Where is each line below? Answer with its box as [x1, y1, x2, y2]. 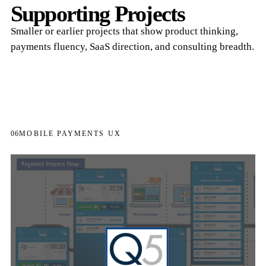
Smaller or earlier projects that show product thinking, [10, 25, 238, 37]
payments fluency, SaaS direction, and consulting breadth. [10, 40, 254, 52]
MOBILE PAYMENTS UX [19, 129, 121, 137]
